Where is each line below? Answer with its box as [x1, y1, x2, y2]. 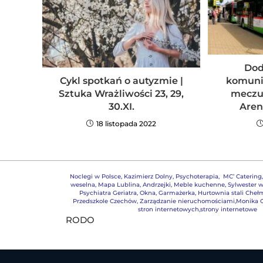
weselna [70, 180, 96, 188]
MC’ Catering [222, 172, 262, 180]
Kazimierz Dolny [123, 172, 173, 180]
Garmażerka [158, 188, 195, 197]
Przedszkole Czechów [72, 197, 137, 205]
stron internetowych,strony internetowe [137, 205, 257, 213]
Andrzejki [143, 180, 171, 188]
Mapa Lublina [98, 180, 140, 188]
